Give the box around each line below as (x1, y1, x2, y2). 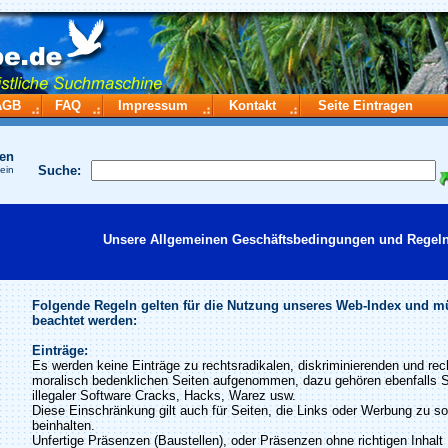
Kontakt (229, 98, 276, 113)
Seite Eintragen (318, 98, 413, 113)
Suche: (38, 163, 81, 178)
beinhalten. (32, 418, 95, 433)
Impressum (118, 98, 188, 113)
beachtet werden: (32, 313, 137, 328)
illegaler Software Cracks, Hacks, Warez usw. (32, 388, 296, 403)
